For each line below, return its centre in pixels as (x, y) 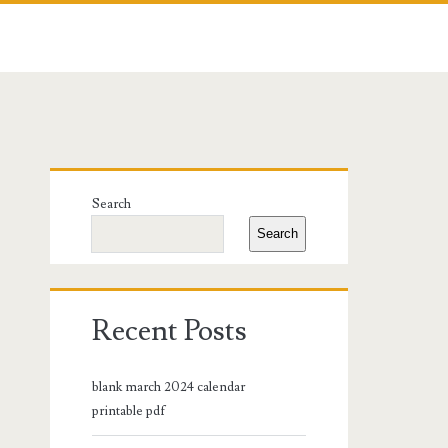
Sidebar (116, 239)
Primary (121, 191)
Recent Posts (170, 330)
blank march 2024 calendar (169, 386)
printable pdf (129, 410)
